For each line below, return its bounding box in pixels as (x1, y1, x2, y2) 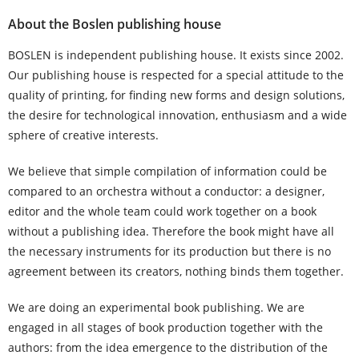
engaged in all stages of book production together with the (8, 320, 323, 335)
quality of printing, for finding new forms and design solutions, (8, 87, 345, 103)
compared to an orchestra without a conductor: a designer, (8, 184, 325, 199)
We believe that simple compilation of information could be (8, 163, 327, 179)
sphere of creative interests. (8, 127, 159, 143)
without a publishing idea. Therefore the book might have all (8, 224, 334, 239)
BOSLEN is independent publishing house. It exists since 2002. (8, 47, 344, 63)
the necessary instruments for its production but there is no (8, 244, 331, 259)
